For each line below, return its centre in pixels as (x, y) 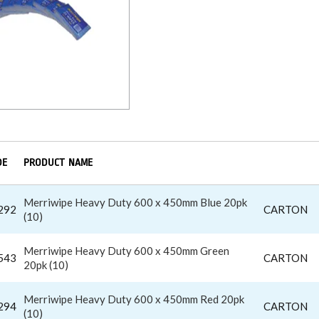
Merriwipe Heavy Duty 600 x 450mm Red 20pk (134, 299)
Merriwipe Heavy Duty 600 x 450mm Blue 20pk (135, 202)
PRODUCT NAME (58, 162)
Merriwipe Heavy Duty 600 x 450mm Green (126, 250)
